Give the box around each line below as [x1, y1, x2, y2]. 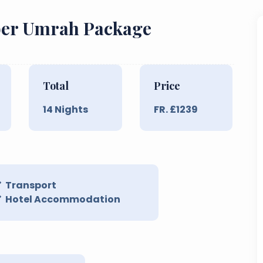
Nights [53, 102, 88, 116]
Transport [4, 178, 57, 192]
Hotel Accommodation [4, 192, 121, 206]
